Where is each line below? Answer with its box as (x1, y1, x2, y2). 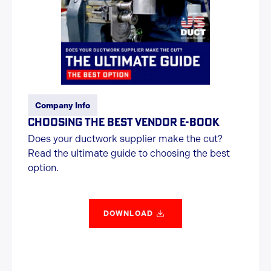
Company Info (35, 100, 90, 110)
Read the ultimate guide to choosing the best (28, 148, 230, 159)
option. (28, 162, 59, 174)
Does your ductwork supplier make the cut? (28, 133, 223, 145)
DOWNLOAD (103, 209, 154, 218)
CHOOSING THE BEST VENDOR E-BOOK (28, 114, 220, 129)
